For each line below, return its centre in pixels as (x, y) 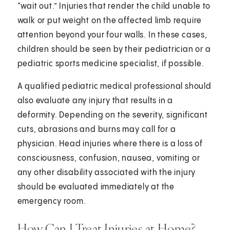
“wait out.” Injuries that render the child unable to (114, 6)
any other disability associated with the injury (107, 172)
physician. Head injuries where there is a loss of (110, 144)
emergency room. (52, 201)
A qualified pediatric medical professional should (114, 86)
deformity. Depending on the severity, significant (112, 115)
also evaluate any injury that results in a (95, 101)
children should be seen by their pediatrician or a (114, 49)
